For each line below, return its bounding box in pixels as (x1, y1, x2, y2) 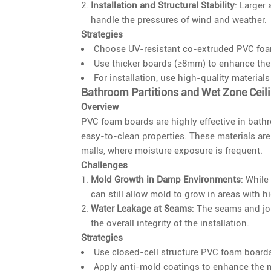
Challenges (81, 159, 128, 171)
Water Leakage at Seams (91, 203, 192, 214)
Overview (81, 101, 119, 113)
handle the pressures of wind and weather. (91, 14, 267, 25)
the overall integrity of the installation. (91, 217, 250, 229)
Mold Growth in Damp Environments (91, 174, 241, 185)
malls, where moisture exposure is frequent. (81, 145, 263, 156)
